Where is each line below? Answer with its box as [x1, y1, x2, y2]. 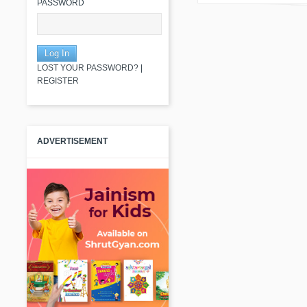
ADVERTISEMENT [37, 136, 108, 146]
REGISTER [37, 75, 79, 86]
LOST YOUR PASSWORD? [37, 62, 139, 73]
